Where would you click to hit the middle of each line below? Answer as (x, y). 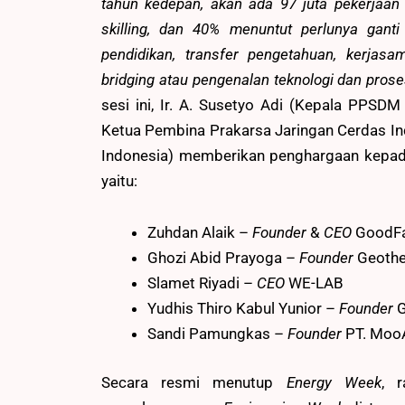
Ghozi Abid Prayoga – (223, 258)
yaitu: (119, 180)
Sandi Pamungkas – (217, 334)
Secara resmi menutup (194, 382)
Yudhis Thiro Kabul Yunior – (243, 309)
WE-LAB (314, 283)
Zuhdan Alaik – (200, 233)
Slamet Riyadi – (202, 283)
